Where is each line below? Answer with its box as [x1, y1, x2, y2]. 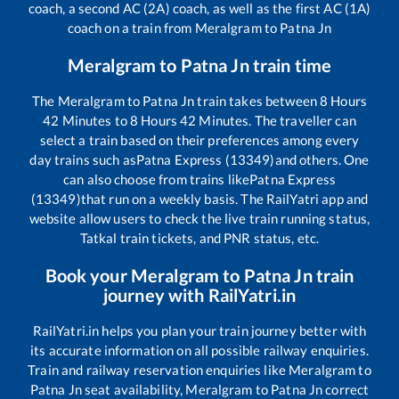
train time [248, 53, 332, 76]
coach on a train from [67, 19, 195, 36]
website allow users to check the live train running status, [28, 209, 370, 226]
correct [322, 380, 370, 397]
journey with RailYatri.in [102, 283, 297, 305]
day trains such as [29, 151, 136, 167]
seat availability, [81, 380, 186, 397]
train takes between [194, 92, 321, 109]
